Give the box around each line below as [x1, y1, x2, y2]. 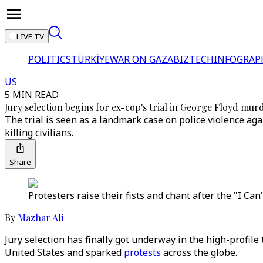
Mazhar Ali [18, 211, 63, 224]
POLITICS [28, 53, 71, 66]
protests [124, 246, 161, 259]
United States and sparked [5, 246, 124, 259]
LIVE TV [16, 31, 44, 42]
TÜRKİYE [71, 53, 110, 66]
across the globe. [161, 246, 237, 259]
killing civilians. [5, 126, 73, 139]
